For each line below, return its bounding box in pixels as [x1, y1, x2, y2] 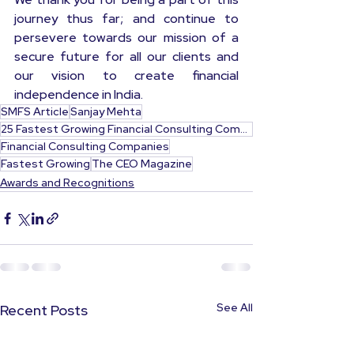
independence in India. [14, 86, 143, 104]
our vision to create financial [14, 67, 239, 85]
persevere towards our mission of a [14, 29, 239, 47]
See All [217, 300, 253, 315]
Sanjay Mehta [70, 104, 141, 119]
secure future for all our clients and [14, 48, 239, 66]
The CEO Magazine [92, 156, 192, 171]
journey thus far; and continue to [14, 10, 239, 28]
